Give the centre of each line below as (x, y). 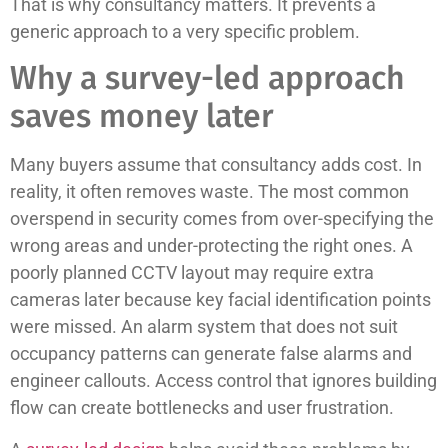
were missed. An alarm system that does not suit (204, 327)
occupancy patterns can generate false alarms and (211, 354)
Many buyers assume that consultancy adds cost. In (216, 165)
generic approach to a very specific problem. (185, 31)
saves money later (142, 116)
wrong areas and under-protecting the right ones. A (211, 246)
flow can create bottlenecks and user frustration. (202, 408)
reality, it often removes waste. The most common (209, 192)
